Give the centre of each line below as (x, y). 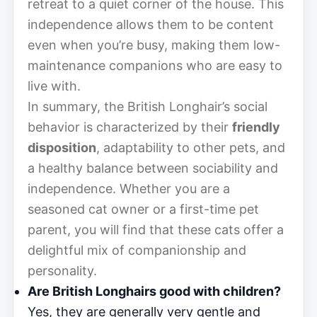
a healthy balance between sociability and (153, 168)
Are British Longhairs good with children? (154, 291)
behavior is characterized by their (130, 127)
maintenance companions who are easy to (155, 65)
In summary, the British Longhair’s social (148, 106)
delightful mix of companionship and (137, 250)
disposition (62, 147)
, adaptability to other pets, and (191, 147)
